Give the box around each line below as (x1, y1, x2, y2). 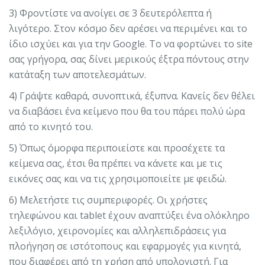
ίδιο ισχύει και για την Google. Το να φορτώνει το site (9, 37, 253, 50)
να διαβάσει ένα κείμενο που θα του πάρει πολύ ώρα (9, 104, 245, 118)
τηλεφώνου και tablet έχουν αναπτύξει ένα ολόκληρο (9, 208, 250, 222)
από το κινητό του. (9, 119, 93, 133)
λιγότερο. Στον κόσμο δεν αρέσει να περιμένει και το (9, 21, 247, 35)
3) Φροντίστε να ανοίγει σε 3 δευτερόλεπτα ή (9, 6, 212, 20)
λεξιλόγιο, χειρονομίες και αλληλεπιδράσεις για (9, 224, 226, 237)
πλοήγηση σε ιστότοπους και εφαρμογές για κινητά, (9, 239, 241, 253)
